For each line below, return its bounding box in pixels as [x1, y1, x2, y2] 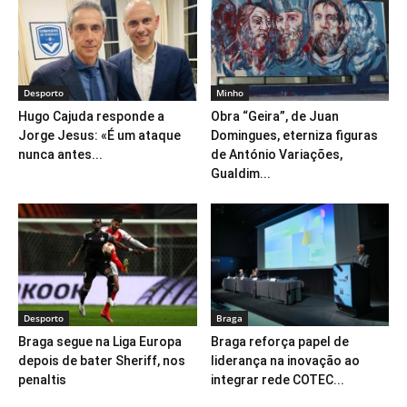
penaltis [18, 372, 66, 388]
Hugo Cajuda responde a [18, 108, 164, 124]
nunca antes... [18, 146, 103, 162]
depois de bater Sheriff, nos [18, 353, 185, 369]
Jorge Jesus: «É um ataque [18, 127, 181, 143]
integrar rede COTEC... [210, 372, 344, 388]
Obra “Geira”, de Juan [210, 108, 339, 124]
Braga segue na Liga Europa [18, 334, 182, 350]
